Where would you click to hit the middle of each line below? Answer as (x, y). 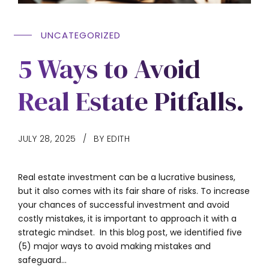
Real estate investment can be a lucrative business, (127, 177)
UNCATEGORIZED (80, 35)
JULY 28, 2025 (47, 138)
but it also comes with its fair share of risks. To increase (134, 191)
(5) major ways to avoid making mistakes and (114, 246)
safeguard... (42, 260)
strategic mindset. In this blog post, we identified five (130, 232)
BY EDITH (112, 138)
